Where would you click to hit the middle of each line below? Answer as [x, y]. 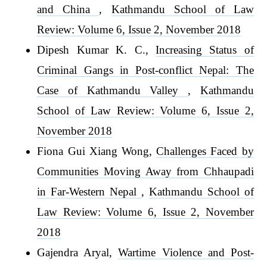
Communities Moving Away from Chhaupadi [145, 171]
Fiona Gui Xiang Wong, [97, 151]
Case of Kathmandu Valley [112, 90]
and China [68, 9]
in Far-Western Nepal [89, 191]
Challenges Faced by [205, 151]
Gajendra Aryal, [78, 252]
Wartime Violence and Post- [186, 252]
